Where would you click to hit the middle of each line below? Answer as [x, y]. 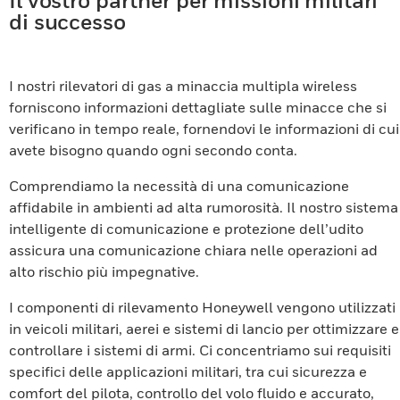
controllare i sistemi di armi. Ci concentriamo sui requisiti [200, 350]
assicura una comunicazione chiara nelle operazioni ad [193, 250]
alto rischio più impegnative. [104, 271]
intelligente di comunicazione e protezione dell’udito [186, 229]
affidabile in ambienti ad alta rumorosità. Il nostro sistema [204, 207]
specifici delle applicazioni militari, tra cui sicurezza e [188, 371]
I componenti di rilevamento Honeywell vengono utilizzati [202, 307]
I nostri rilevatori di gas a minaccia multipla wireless [183, 86]
